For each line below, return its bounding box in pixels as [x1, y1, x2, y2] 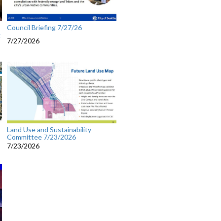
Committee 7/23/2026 [6, 133, 76, 142]
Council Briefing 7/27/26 [6, 23, 82, 32]
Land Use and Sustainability [6, 125, 91, 134]
